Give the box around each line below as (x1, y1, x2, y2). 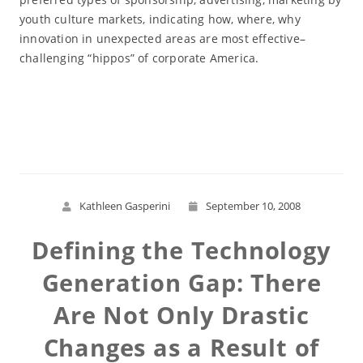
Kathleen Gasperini (79, 199, 170, 213)
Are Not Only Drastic (53, 299, 310, 331)
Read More (151, 109, 212, 125)
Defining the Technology (32, 234, 331, 266)
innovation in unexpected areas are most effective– (19, 31, 305, 46)
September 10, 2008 (205, 199, 301, 213)
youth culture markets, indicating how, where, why (19, 11, 301, 27)
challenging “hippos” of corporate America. (19, 50, 259, 66)
